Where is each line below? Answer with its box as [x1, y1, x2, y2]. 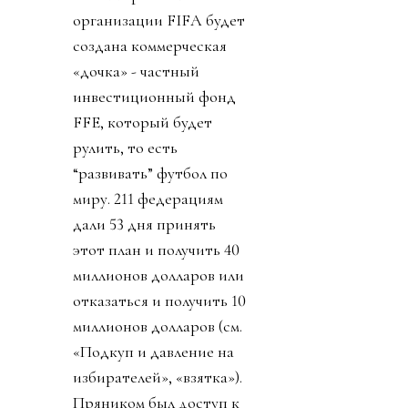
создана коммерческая [73, 36, 227, 56]
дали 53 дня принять [73, 214, 216, 235]
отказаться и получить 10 [73, 291, 246, 311]
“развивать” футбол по [73, 163, 228, 184]
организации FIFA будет [73, 10, 245, 31]
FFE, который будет [73, 112, 212, 133]
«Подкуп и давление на [73, 342, 234, 362]
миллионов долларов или [73, 265, 244, 286]
